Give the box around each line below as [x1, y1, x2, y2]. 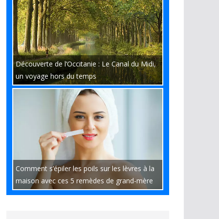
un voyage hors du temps [16, 71, 96, 81]
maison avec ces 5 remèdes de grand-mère [16, 176, 153, 185]
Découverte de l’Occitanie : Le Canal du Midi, [16, 59, 156, 68]
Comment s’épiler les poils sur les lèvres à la [16, 164, 154, 173]
